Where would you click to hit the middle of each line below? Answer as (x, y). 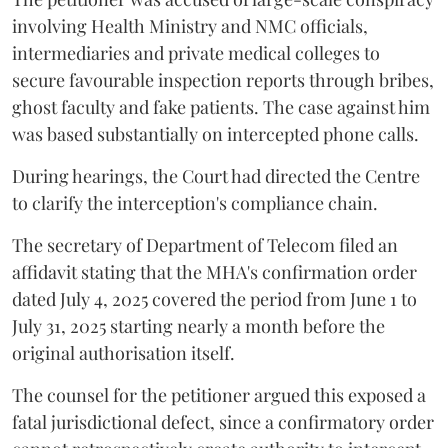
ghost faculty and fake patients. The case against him (221, 107)
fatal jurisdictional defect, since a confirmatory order (223, 422)
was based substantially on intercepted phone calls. (215, 134)
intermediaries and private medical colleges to (196, 53)
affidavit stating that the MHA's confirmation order (214, 272)
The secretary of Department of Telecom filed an (205, 245)
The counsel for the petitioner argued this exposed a (219, 395)
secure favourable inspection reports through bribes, (223, 80)
